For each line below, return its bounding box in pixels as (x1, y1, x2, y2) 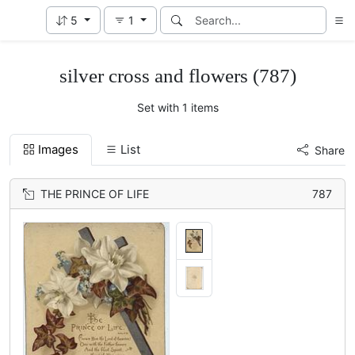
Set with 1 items (136, 101, 219, 114)
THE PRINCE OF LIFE (40, 187, 149, 200)
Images (38, 142, 78, 157)
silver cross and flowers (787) (59, 64, 296, 86)
